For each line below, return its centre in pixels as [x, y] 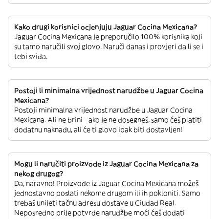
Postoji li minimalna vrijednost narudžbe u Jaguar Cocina [109, 90]
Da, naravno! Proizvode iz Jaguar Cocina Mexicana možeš [106, 183]
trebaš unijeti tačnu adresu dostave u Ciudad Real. [95, 203]
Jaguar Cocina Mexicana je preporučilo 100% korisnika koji [108, 37]
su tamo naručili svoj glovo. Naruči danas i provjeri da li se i [109, 46]
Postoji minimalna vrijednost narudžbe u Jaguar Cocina [103, 110]
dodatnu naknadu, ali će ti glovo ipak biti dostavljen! [98, 130]
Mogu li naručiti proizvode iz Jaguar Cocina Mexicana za [106, 164]
